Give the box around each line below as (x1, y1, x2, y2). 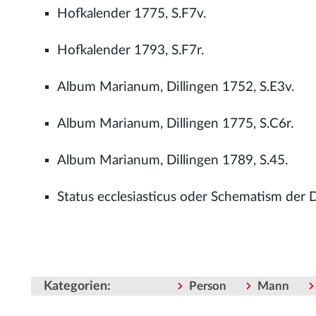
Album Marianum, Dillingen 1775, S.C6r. (57, 117, 294, 130)
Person (189, 280, 226, 293)
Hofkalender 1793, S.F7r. (57, 44, 205, 57)
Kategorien (44, 279, 107, 293)
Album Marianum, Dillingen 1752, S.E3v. (57, 80, 295, 94)
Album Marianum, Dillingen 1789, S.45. (57, 154, 288, 167)
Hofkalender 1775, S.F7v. (57, 7, 207, 20)
